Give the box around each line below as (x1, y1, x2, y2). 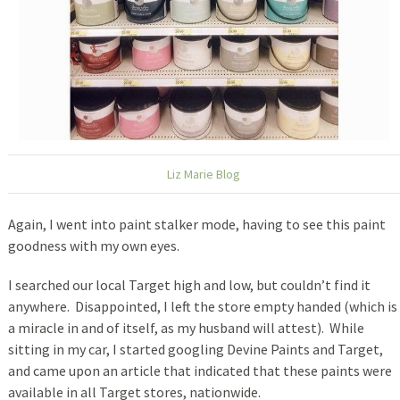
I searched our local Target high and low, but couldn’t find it (7, 275, 371, 294)
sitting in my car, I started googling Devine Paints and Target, (7, 339, 383, 358)
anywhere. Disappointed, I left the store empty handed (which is (7, 296, 397, 315)
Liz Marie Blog (167, 165, 241, 182)
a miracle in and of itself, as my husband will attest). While (7, 318, 364, 337)
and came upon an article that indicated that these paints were (7, 361, 392, 379)
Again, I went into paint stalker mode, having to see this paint (7, 214, 386, 233)
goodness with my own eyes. (7, 236, 179, 254)
